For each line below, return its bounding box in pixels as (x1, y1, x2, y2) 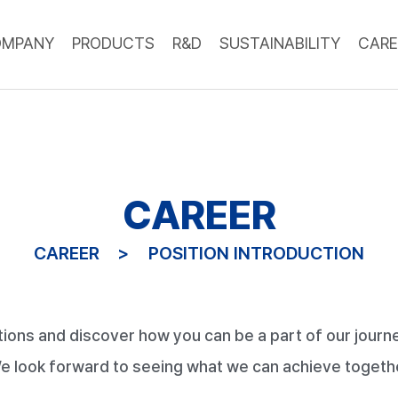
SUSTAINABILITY (219, 34, 341, 53)
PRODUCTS (72, 34, 155, 53)
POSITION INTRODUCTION (148, 243, 364, 264)
